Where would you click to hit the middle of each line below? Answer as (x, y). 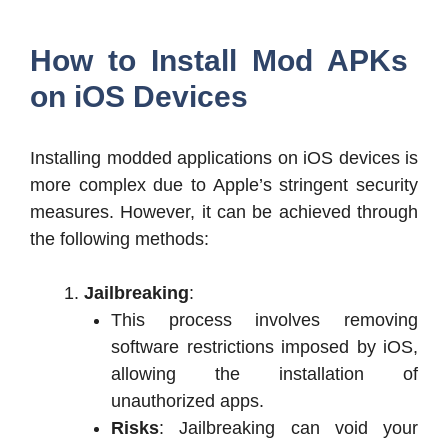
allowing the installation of (264, 373)
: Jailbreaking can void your (288, 427)
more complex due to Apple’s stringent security (224, 184)
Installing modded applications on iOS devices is (224, 157)
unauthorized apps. (187, 400)
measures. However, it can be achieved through (224, 211)
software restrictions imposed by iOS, (264, 346)
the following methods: (119, 238)
